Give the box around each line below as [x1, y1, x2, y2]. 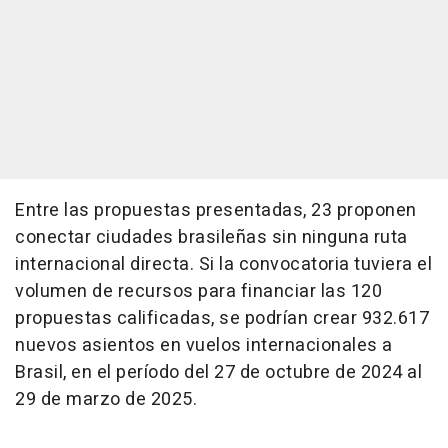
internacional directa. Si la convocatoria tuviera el [15, 250, 432, 278]
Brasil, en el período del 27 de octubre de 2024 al [15, 358, 422, 386]
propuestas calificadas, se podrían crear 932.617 [15, 304, 429, 332]
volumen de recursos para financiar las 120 [15, 277, 382, 305]
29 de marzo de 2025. [15, 385, 197, 413]
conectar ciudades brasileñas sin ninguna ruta [15, 223, 408, 251]
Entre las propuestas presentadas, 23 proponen [15, 196, 417, 224]
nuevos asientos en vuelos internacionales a [15, 331, 393, 359]
